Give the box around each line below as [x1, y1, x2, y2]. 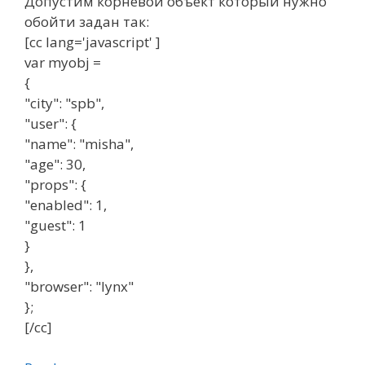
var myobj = [24, 52, 101, 72]
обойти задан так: [24, 11, 149, 31]
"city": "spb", [24, 93, 104, 112]
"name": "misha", [24, 134, 134, 153]
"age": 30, [24, 154, 86, 174]
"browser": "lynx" [24, 276, 134, 296]
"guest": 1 [24, 215, 86, 235]
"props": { [24, 174, 86, 194]
